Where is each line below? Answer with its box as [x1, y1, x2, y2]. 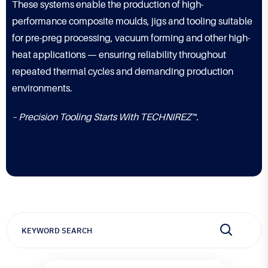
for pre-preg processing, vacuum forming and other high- [12, 33, 250, 44]
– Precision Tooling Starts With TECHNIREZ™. [12, 112, 199, 123]
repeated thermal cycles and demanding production [12, 66, 233, 77]
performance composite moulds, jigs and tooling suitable [12, 16, 252, 27]
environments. [12, 83, 72, 94]
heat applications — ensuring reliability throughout [12, 50, 226, 60]
